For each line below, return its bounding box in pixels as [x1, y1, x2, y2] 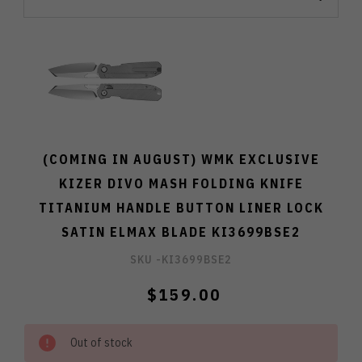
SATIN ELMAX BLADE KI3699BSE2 [61, 224, 301, 241]
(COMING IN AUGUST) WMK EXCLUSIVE [42, 151, 320, 168]
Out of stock [70, 335, 133, 351]
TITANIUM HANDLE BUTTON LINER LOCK [38, 200, 324, 217]
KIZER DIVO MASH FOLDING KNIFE [58, 175, 304, 192]
